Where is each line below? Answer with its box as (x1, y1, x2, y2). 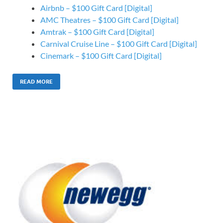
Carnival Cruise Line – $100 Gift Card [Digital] (40, 39, 197, 49)
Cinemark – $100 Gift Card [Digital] (40, 51, 162, 61)
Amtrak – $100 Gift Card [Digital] (40, 27, 154, 37)
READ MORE (20, 78, 53, 86)
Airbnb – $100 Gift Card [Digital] (40, 3, 152, 13)
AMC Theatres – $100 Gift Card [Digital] (40, 15, 179, 25)
